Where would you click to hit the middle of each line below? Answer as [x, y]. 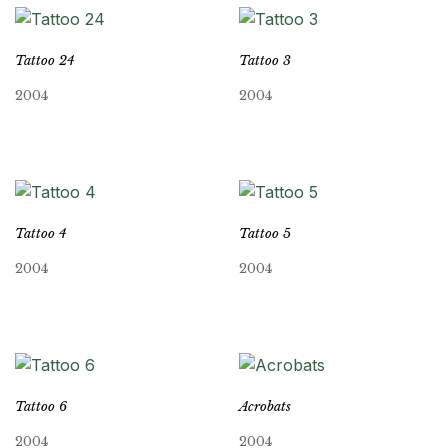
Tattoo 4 [41, 233]
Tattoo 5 [265, 233]
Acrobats [265, 406]
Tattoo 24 [45, 61]
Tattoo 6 [41, 406]
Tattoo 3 [265, 61]
